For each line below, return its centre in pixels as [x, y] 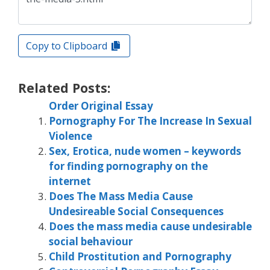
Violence [71, 136]
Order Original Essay [101, 106]
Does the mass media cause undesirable [150, 227]
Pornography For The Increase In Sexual [150, 121]
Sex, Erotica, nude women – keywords [145, 151]
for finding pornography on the [128, 166]
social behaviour [91, 242]
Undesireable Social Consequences [136, 212]
